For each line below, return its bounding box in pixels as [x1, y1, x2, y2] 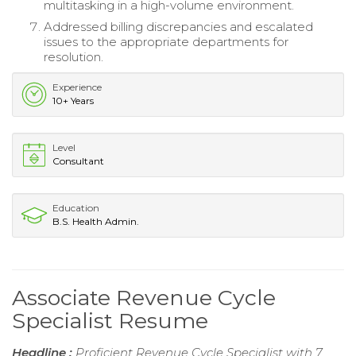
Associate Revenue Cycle [12, 284, 276, 311]
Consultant [52, 155, 104, 168]
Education [52, 202, 99, 215]
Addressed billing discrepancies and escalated [44, 19, 313, 35]
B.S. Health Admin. [52, 215, 139, 228]
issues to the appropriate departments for [44, 34, 288, 50]
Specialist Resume [12, 308, 208, 335]
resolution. [44, 49, 103, 65]
